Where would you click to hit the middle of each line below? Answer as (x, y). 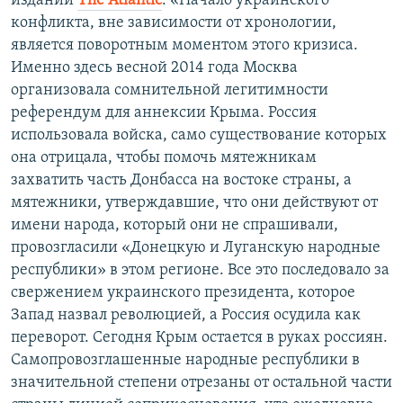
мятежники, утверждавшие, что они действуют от (194, 203)
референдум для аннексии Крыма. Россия (164, 113)
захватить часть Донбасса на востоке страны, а (181, 181)
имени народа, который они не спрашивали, (175, 226)
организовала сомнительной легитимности (170, 91)
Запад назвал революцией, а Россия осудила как (186, 316)
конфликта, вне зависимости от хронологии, (174, 23)
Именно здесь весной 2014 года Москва (154, 68)
